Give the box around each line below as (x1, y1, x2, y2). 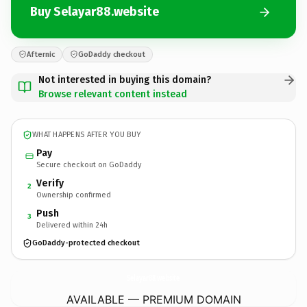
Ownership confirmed (36, 190, 111, 199)
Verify (36, 177, 64, 189)
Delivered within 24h (36, 220, 108, 230)
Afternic (27, 49, 55, 59)
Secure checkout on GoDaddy (36, 160, 141, 169)
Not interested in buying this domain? (38, 73, 211, 86)
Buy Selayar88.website (30, 4, 159, 19)
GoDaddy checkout (78, 49, 145, 59)
